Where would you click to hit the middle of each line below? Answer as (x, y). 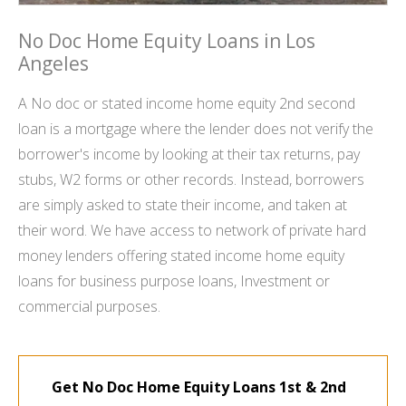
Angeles (53, 63)
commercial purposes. (89, 307)
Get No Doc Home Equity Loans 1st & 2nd (198, 387)
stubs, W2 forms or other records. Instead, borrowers (191, 180)
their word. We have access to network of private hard (192, 231)
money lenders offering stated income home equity (181, 256)
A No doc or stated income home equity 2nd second (187, 104)
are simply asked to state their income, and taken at (183, 205)
